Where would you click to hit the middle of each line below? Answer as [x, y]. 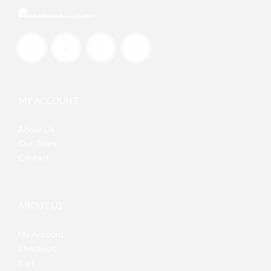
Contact [34, 158]
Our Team [37, 143]
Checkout [37, 248]
